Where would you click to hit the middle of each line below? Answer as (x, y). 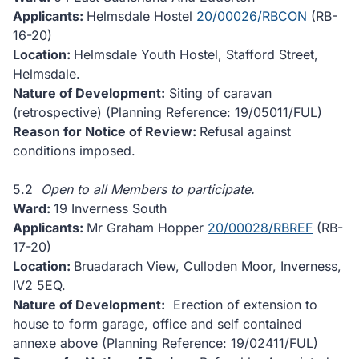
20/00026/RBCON (252, 16)
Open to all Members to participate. (148, 189)
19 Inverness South (114, 208)
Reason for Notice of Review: (106, 131)
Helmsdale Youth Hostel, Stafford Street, (196, 54)
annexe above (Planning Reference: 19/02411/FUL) (165, 343)
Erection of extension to (241, 305)
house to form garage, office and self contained (157, 324)
